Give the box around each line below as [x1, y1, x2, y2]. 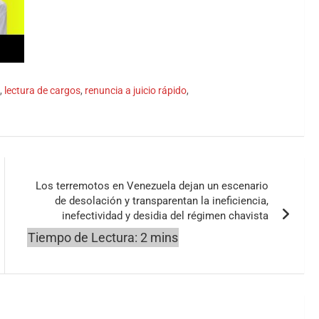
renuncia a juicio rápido [85, 84, 187, 96]
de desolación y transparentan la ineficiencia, [55, 194, 269, 207]
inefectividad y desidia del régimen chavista [62, 209, 269, 222]
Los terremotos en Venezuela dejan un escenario [36, 179, 269, 192]
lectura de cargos [4, 84, 80, 96]
